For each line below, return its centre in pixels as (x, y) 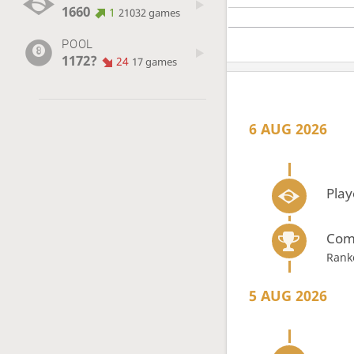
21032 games (150, 13)
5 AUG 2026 (288, 295)
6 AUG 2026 (288, 129)
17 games (155, 62)
